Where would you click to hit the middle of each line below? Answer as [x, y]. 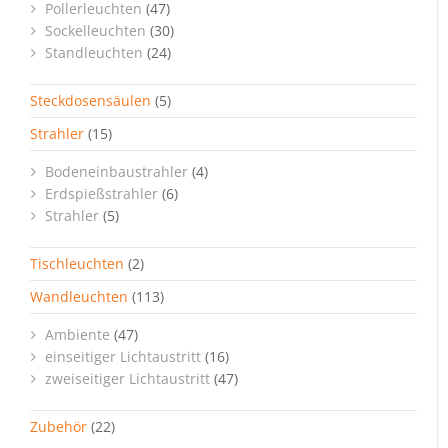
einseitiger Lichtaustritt [123, 356]
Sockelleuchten [95, 30]
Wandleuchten [79, 296]
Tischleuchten [77, 263]
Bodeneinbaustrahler [116, 171]
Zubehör [58, 426]
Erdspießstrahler [101, 193]
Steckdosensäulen [90, 100]
